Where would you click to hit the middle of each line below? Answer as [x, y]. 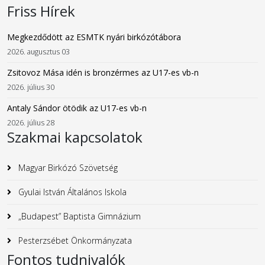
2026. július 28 [31, 123]
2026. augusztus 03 [38, 52]
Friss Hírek [41, 11]
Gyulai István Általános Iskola [71, 192]
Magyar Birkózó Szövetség [67, 168]
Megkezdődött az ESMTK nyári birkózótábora [94, 37]
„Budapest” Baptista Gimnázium [78, 216]
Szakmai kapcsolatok [75, 137]
